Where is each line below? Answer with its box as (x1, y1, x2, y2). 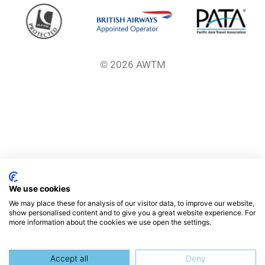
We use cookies (9, 184, 70, 193)
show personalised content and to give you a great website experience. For (9, 208, 256, 217)
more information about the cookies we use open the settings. (9, 218, 211, 227)
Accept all (50, 254, 88, 263)
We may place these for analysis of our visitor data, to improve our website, (9, 199, 254, 208)
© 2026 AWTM (99, 59, 166, 71)
